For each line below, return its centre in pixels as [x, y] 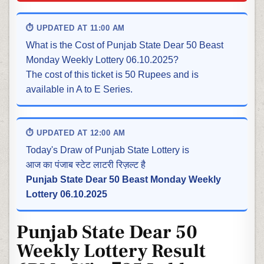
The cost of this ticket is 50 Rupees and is [113, 75]
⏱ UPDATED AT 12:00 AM [76, 133]
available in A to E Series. [80, 90]
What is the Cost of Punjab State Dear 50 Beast [125, 45]
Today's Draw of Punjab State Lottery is [108, 150]
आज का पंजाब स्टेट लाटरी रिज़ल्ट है [86, 165]
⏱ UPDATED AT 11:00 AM [75, 28]
